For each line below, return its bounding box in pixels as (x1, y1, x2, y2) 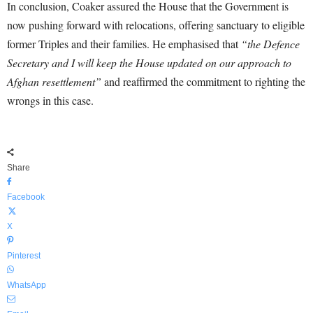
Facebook (7, 192, 45, 202)
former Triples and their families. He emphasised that (7, 36, 241, 51)
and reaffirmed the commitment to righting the (101, 74, 305, 89)
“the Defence (241, 36, 300, 51)
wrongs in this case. (7, 93, 94, 108)
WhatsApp (7, 280, 46, 290)
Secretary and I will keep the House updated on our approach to (7, 55, 291, 70)
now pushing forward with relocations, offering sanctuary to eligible (7, 17, 305, 32)
